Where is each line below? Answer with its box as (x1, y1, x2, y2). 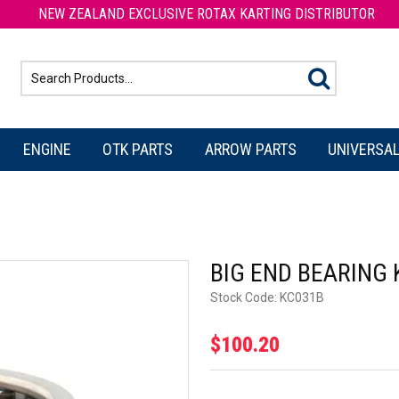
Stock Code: (210, 289, 277, 305)
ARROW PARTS (204, 139, 297, 159)
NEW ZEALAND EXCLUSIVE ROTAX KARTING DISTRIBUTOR (38, 5, 375, 22)
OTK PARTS (102, 139, 174, 159)
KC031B (280, 289, 324, 305)
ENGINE (23, 139, 72, 159)
